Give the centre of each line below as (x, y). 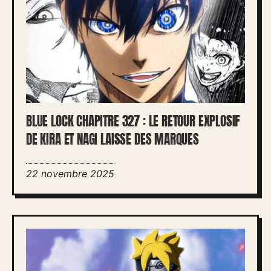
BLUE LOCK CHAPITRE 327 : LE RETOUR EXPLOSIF (133, 121)
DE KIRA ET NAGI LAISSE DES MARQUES (113, 139)
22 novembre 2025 (70, 173)
